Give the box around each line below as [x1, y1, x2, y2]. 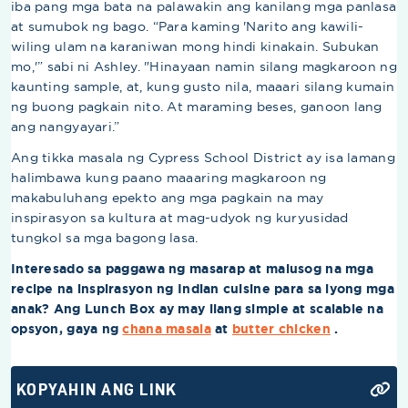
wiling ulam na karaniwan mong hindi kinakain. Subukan [11, 38, 380, 56]
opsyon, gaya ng [11, 321, 119, 338]
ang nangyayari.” [11, 118, 121, 136]
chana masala [122, 321, 211, 338]
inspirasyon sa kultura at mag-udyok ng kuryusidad [11, 209, 349, 227]
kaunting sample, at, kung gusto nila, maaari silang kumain [11, 78, 395, 96]
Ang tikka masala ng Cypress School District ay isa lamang [11, 149, 395, 167]
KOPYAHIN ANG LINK [16, 381, 178, 399]
